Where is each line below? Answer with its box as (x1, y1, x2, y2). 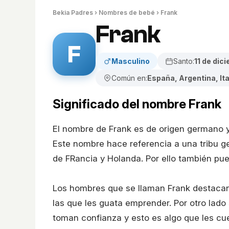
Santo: (173, 57, 194, 65)
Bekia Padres (53, 9, 93, 16)
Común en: (111, 74, 147, 82)
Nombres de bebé (99, 9, 155, 16)
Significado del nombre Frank (53, 96, 221, 111)
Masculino (111, 57, 150, 65)
